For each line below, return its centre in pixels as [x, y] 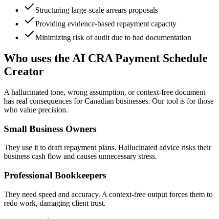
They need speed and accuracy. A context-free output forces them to [108, 194]
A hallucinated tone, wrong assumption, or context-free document [105, 92]
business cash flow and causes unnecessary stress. [80, 156]
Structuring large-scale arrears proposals [97, 10]
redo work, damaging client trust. [55, 203]
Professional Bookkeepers [55, 175]
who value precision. [36, 110]
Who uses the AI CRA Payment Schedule [106, 58]
